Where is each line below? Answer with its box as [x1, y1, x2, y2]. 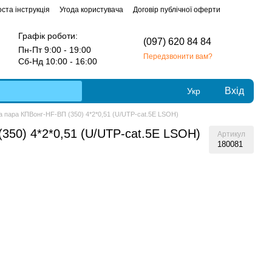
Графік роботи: [18, 30, 78, 41]
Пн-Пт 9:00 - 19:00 [18, 44, 91, 55]
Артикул [217, 130, 245, 138]
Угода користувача [59, 5, 123, 14]
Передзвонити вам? [143, 52, 212, 61]
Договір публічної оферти [133, 5, 220, 14]
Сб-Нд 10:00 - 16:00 [18, 56, 102, 66]
